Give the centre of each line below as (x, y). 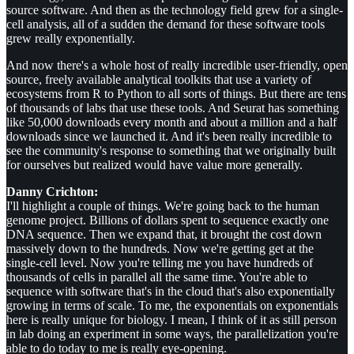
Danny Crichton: (52, 192)
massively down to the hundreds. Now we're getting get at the (160, 249)
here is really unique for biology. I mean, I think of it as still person (171, 320)
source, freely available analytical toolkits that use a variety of (159, 80)
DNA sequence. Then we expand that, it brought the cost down (164, 235)
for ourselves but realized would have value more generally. (154, 165)
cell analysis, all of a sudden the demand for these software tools (166, 24)
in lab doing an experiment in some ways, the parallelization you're (172, 334)
